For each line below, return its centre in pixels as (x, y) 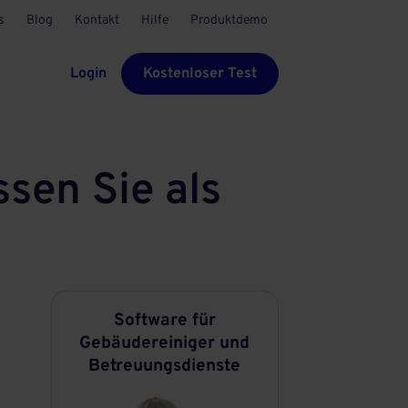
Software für (164, 321)
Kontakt (97, 20)
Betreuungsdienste (165, 366)
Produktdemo (229, 20)
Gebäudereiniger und (165, 343)
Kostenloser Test (200, 74)
